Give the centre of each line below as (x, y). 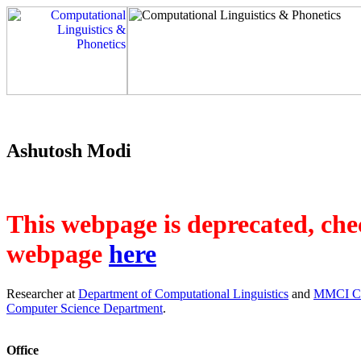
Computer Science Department (85, 308)
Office (23, 350)
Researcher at (42, 293)
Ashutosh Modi (69, 150)
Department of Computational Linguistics (183, 293)
